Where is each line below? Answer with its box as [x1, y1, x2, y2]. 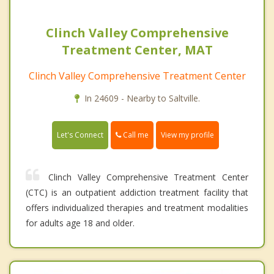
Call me [121, 130, 149, 141]
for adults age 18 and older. [26, 217, 135, 229]
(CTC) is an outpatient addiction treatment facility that [26, 187, 248, 199]
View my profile [161, 130, 214, 141]
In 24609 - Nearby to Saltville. [84, 92, 200, 105]
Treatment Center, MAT [61, 42, 213, 59]
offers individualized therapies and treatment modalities [26, 202, 248, 214]
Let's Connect [57, 130, 103, 141]
